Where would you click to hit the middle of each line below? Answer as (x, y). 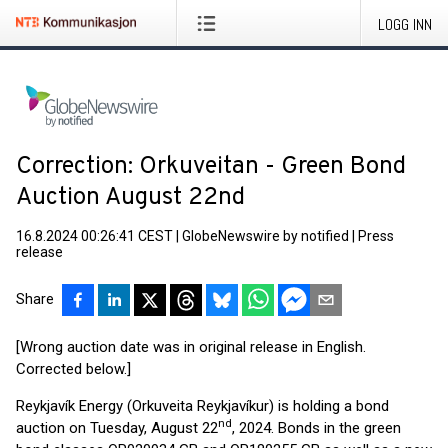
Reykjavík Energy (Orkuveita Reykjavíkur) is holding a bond (202, 406)
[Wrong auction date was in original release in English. (191, 347)
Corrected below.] (73, 369)
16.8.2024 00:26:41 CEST (94, 236)
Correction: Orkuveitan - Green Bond (211, 167)
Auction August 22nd (130, 198)
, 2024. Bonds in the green (316, 428)
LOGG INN (405, 24)
